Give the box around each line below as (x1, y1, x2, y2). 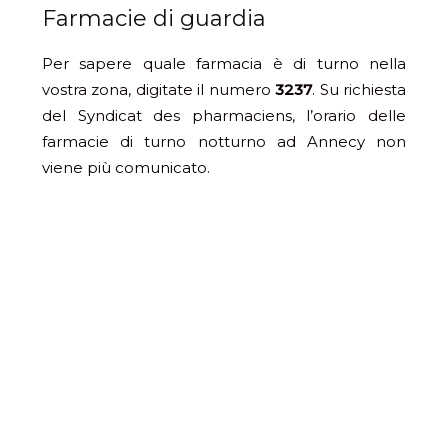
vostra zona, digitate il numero (42, 80, 276, 100)
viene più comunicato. (42, 158, 210, 178)
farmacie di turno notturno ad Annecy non (42, 132, 406, 152)
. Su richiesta (312, 80, 407, 100)
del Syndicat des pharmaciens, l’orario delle (42, 106, 406, 126)
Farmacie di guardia (42, 5, 266, 33)
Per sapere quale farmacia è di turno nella (42, 54, 406, 74)
